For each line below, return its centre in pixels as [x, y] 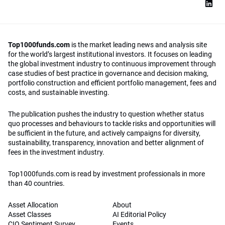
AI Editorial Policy [139, 215]
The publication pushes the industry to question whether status [106, 114]
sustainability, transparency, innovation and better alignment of [106, 143]
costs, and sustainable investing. [59, 93]
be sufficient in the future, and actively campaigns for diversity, [104, 133]
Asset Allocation [33, 205]
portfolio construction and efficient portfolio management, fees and [112, 83]
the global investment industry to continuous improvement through [112, 64]
